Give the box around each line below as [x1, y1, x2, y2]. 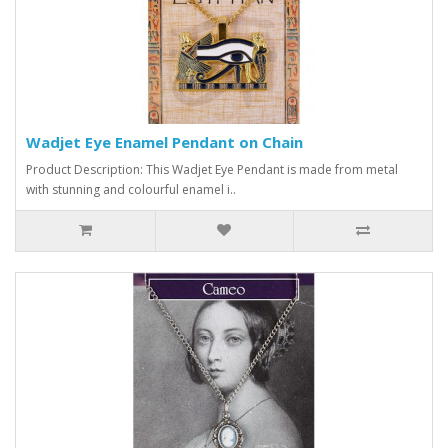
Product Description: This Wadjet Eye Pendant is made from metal [26, 160, 398, 178]
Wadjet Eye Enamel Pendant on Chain [26, 131, 303, 152]
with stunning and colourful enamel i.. [26, 180, 236, 198]
